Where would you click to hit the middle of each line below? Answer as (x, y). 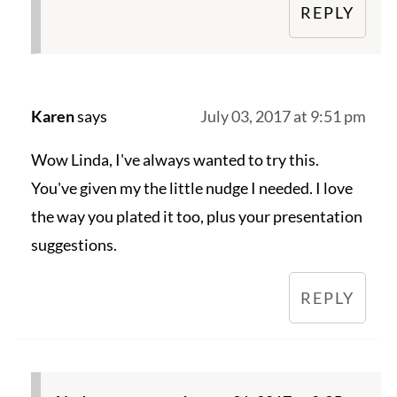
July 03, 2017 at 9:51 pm (284, 117)
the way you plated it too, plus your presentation (196, 217)
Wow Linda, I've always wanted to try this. (175, 160)
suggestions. (74, 245)
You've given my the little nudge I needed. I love (191, 188)
